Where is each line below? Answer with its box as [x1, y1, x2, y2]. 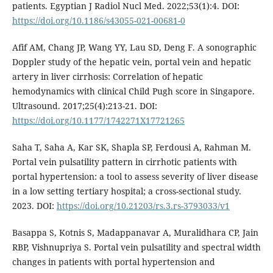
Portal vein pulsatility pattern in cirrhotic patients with [12, 156, 237, 168]
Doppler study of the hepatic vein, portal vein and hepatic [12, 56, 251, 68]
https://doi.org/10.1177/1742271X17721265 [12, 115, 185, 127]
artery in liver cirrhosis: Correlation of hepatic [12, 71, 203, 83]
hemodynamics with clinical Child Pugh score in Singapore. [12, 85, 255, 97]
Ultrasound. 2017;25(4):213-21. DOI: [12, 100, 157, 112]
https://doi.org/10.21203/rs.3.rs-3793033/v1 [56, 200, 230, 212]
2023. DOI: [12, 200, 57, 212]
